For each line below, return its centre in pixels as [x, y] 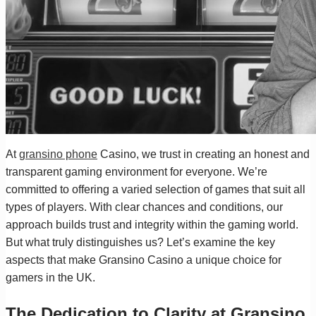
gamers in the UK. [50, 277]
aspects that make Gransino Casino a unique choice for [144, 260]
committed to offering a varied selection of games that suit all [156, 189]
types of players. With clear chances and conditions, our [144, 207]
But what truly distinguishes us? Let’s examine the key [140, 242]
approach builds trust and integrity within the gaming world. [152, 224]
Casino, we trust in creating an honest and [203, 154]
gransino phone [58, 154]
